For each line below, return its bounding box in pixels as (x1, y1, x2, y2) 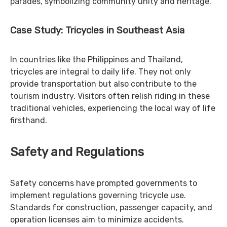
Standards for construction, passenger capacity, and (10, 203, 212, 212)
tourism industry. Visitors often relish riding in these (10, 91, 210, 101)
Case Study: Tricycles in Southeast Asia (10, 25, 184, 36)
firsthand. (10, 116, 47, 125)
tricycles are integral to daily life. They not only (10, 67, 191, 77)
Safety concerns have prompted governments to (10, 178, 197, 188)
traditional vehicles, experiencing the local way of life (10, 103, 215, 113)
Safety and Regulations (10, 145, 144, 159)
